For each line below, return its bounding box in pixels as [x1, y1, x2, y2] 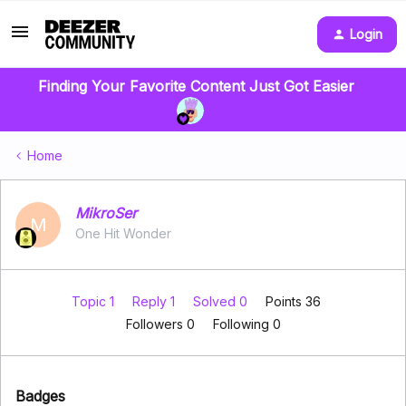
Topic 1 [71, 294, 118, 309]
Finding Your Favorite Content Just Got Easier [37, 77, 354, 95]
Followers [125, 316, 187, 332]
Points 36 [265, 294, 321, 309]
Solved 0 [192, 294, 251, 309]
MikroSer [75, 204, 137, 222]
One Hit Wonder [75, 226, 171, 241]
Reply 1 [131, 294, 179, 309]
